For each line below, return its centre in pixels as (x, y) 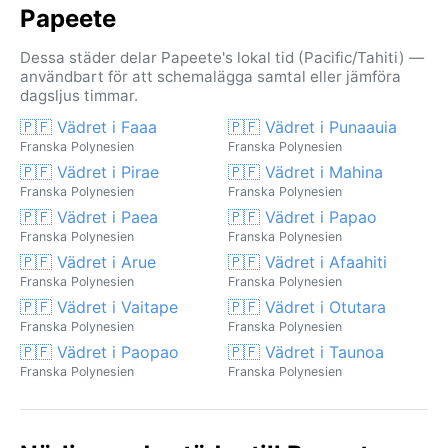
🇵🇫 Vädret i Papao (302, 216)
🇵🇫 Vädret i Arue (88, 261)
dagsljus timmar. (79, 95)
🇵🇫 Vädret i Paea (89, 216)
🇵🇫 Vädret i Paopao (99, 351)
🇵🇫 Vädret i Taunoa (306, 351)
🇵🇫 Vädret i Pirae (89, 171)
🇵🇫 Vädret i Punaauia (312, 126)
